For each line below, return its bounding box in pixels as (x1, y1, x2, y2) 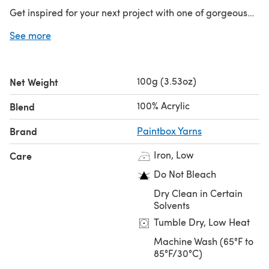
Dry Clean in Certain (154, 186, 243, 199)
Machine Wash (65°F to (154, 234, 253, 247)
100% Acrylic (137, 98, 190, 112)
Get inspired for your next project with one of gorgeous (10, 5, 247, 19)
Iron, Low (154, 148, 194, 161)
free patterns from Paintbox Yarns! (10, 20, 159, 33)
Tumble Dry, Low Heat (154, 215, 250, 228)
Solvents (154, 198, 190, 211)
